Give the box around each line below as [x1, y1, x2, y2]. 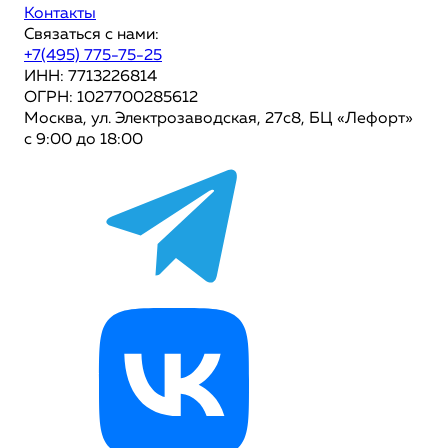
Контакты [24, 6, 96, 22]
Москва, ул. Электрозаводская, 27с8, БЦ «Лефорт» [24, 111, 413, 127]
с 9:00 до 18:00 [24, 132, 143, 148]
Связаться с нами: [24, 27, 159, 43]
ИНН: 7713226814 [24, 69, 157, 85]
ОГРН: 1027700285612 [24, 90, 198, 106]
